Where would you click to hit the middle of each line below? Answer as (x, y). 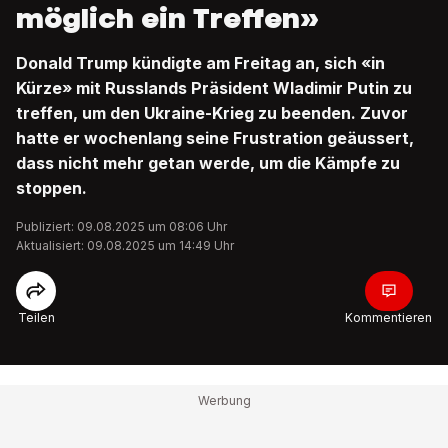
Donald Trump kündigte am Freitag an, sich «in (200, 63)
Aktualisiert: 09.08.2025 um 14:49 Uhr (125, 245)
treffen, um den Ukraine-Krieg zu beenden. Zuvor (212, 113)
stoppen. (51, 188)
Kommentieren (388, 317)
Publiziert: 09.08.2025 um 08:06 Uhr (121, 226)
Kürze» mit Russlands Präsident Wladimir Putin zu (214, 88)
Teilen (36, 317)
